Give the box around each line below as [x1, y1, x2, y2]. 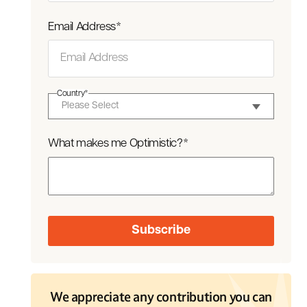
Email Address [48, 21, 116, 33]
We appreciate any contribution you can [50, 288, 272, 306]
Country [57, 89, 85, 98]
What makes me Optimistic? [48, 138, 183, 150]
